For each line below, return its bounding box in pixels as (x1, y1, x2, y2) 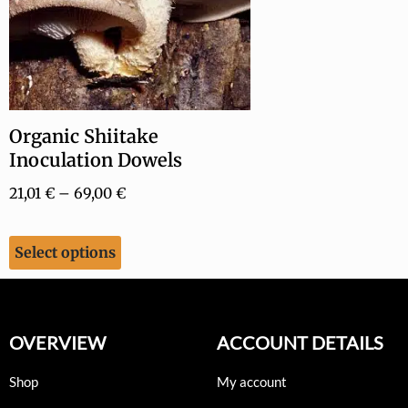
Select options (15, 243, 116, 261)
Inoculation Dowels (9, 148, 182, 171)
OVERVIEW (9, 331, 106, 353)
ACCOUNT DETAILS (217, 331, 383, 353)
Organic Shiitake (9, 125, 158, 148)
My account (217, 373, 287, 390)
